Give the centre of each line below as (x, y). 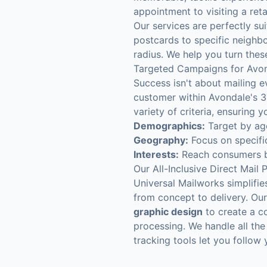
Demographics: (169, 126)
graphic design (168, 212)
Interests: (156, 154)
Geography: (161, 140)
